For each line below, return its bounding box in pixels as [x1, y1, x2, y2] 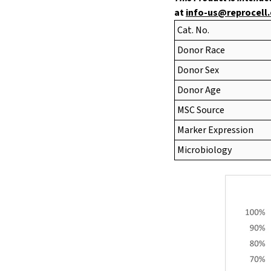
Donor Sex [177, 64, 220, 77]
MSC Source [177, 103, 225, 117]
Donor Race [177, 44, 226, 57]
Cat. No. [177, 24, 210, 38]
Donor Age [177, 83, 221, 97]
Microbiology [177, 143, 232, 157]
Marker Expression [177, 123, 254, 137]
